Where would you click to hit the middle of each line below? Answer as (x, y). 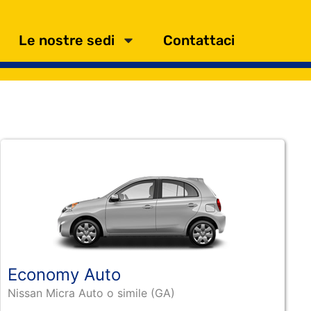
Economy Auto (64, 274)
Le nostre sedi (67, 40)
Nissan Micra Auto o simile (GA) (91, 293)
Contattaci (199, 40)
